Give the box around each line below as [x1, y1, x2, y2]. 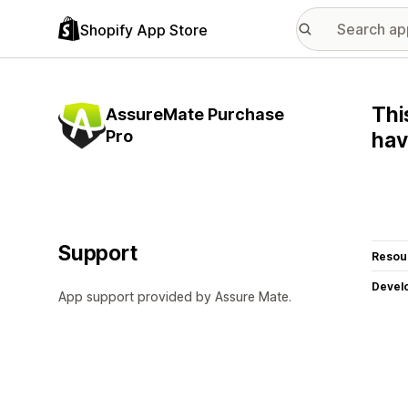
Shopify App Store [80, 20, 208, 39]
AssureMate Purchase [106, 105, 284, 124]
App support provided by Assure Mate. [58, 289, 291, 304]
